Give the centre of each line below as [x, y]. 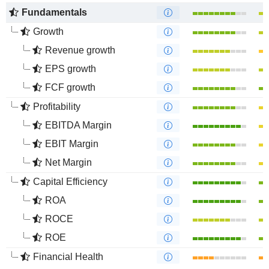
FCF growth [70, 87]
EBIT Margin [72, 144]
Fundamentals [54, 12]
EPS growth [71, 69]
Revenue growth [80, 50]
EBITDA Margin [78, 125]
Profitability [57, 107]
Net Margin [68, 162]
